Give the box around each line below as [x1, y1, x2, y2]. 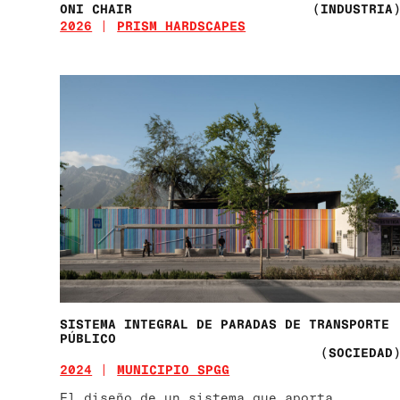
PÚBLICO [60, 329, 117, 346]
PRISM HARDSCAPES [117, 17, 246, 33]
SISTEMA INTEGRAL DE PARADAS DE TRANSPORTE [60, 315, 390, 331]
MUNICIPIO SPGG [117, 361, 230, 377]
